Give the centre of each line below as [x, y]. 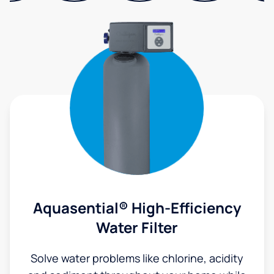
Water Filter [137, 228]
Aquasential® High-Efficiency [137, 208]
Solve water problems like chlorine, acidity [137, 258]
